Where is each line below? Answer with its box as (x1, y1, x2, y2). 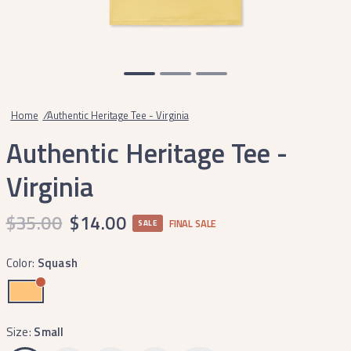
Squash (37, 254, 78, 272)
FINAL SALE (169, 215, 217, 231)
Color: (5, 254, 38, 272)
